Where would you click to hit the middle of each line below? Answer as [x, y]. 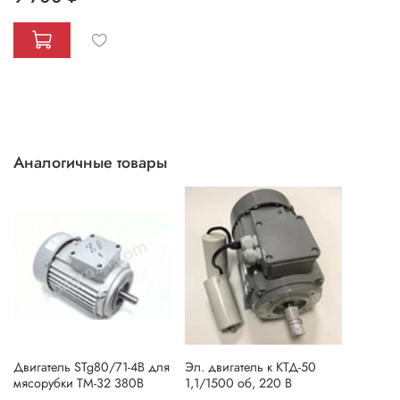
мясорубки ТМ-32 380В [79, 383]
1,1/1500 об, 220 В [238, 383]
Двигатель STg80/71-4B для [92, 367]
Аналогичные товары [90, 163]
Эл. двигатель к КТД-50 [250, 367]
